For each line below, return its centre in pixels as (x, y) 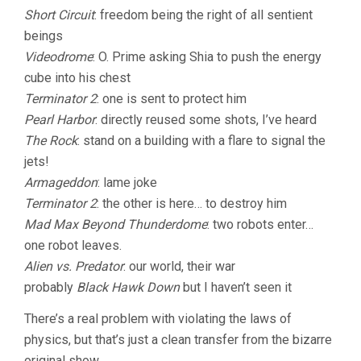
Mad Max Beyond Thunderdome (116, 224)
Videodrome (58, 56)
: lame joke (127, 182)
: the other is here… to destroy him (192, 203)
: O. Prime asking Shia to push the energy (207, 56)
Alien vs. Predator (74, 266)
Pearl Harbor (60, 119)
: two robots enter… (260, 224)
